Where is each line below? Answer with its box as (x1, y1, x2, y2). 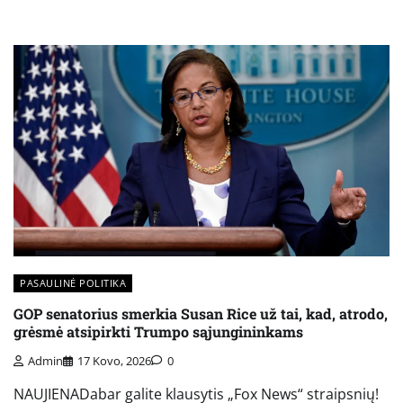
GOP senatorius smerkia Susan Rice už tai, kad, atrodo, (13, 303, 388, 323)
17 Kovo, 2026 (77, 353, 151, 370)
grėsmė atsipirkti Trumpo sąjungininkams (13, 321, 303, 341)
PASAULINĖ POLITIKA (20, 276, 126, 291)
